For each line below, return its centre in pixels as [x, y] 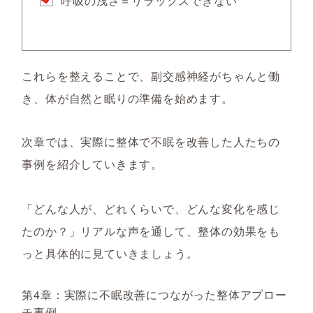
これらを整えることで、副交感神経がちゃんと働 [151, 76]
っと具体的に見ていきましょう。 [110, 253]
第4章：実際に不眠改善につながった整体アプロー [154, 294]
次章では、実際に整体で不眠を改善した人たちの [151, 141]
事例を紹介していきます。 [92, 164]
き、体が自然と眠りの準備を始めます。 [128, 98]
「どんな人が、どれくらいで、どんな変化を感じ [151, 209]
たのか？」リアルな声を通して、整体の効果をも [151, 231]
